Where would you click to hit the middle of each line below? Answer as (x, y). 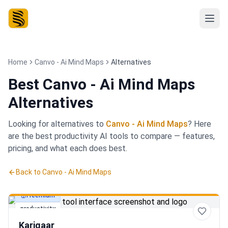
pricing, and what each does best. (68, 148)
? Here (199, 124)
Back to (29, 172)
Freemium (41, 195)
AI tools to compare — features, (156, 136)
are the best (31, 136)
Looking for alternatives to (56, 124)
